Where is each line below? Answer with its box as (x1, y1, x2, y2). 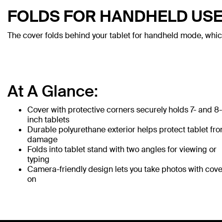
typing (27, 154, 50, 165)
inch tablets (27, 114, 69, 125)
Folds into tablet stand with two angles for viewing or (27, 144, 217, 155)
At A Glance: (7, 81, 98, 102)
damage (27, 134, 57, 145)
